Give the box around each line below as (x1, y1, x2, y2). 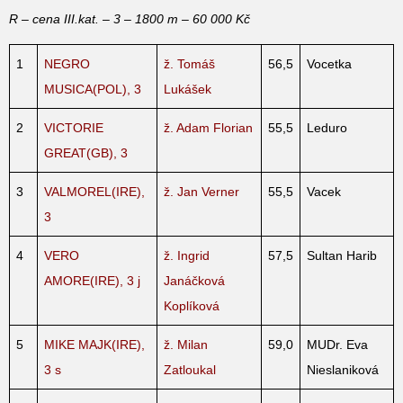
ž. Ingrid (164, 247, 210, 263)
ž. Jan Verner (164, 184, 239, 199)
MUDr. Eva (307, 336, 368, 352)
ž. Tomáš (164, 56, 215, 71)
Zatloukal (164, 362, 216, 377)
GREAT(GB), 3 (44, 145, 128, 160)
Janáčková (164, 273, 225, 288)
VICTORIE (44, 120, 103, 135)
